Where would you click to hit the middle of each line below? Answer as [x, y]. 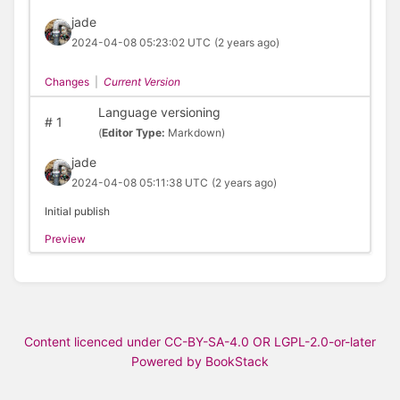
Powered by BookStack [200, 361]
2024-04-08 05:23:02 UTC [141, 43]
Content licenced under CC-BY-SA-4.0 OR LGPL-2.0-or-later [200, 342]
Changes [67, 82]
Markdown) [196, 132]
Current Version [142, 82]
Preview [65, 238]
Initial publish [77, 211]
